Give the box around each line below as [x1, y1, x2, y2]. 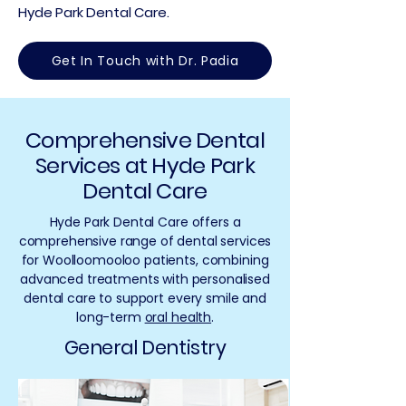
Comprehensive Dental [25, 125, 265, 155]
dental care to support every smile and [24, 289, 266, 307]
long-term [76, 308, 145, 326]
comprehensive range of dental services [18, 232, 272, 250]
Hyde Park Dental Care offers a [49, 213, 241, 231]
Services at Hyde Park [35, 150, 255, 180]
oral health [144, 308, 212, 326]
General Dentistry [63, 334, 227, 361]
